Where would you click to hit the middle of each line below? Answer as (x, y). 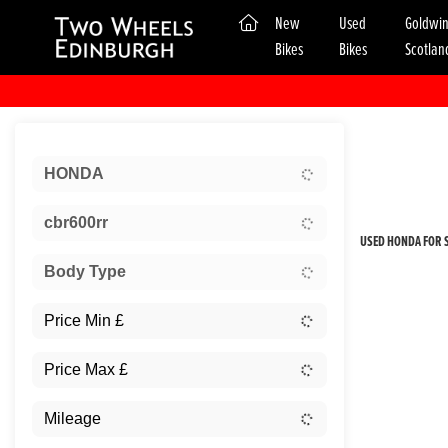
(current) (281, 23)
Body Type (85, 272)
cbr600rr (76, 223)
